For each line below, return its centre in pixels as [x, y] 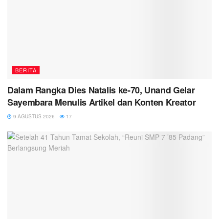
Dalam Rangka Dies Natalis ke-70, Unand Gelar [101, 90]
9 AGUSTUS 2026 [33, 117]
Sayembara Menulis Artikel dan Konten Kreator [102, 102]
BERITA [26, 70]
